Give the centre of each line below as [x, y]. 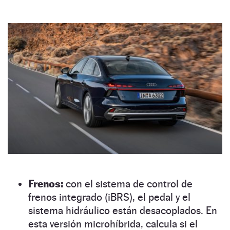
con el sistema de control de [128, 184]
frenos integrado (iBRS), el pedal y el [109, 197]
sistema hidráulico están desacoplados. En [123, 210]
